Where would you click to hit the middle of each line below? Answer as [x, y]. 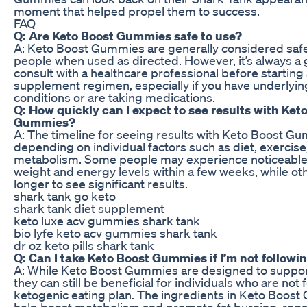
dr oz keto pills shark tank [84, 245]
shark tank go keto [65, 196]
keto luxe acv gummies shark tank [107, 220]
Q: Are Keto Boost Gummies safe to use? [128, 35]
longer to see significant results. [101, 183]
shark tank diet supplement [89, 208]
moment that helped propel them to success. [137, 11]
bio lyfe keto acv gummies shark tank [115, 233]
